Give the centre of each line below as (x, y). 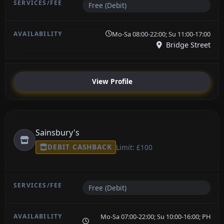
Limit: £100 (134, 147)
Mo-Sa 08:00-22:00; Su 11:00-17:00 (161, 34)
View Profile (112, 81)
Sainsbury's (57, 132)
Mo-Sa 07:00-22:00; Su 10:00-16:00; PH (155, 216)
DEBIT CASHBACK (80, 147)
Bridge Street (187, 44)
